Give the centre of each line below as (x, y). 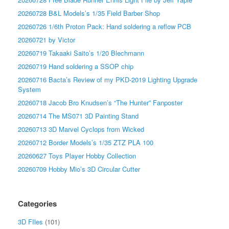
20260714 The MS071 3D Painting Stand (78, 116)
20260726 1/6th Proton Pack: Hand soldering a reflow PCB (105, 26)
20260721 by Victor (47, 39)
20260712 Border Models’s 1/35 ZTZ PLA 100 (86, 142)
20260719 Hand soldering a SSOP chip (76, 66)
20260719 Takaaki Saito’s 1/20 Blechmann (81, 53)
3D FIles (30, 221)
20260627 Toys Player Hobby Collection (77, 155)
